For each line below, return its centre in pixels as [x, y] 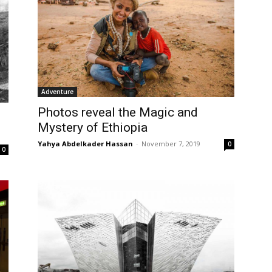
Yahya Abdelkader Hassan [85, 144]
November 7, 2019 [171, 144]
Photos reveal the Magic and [118, 113]
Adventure [57, 92]
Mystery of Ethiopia [93, 128]
